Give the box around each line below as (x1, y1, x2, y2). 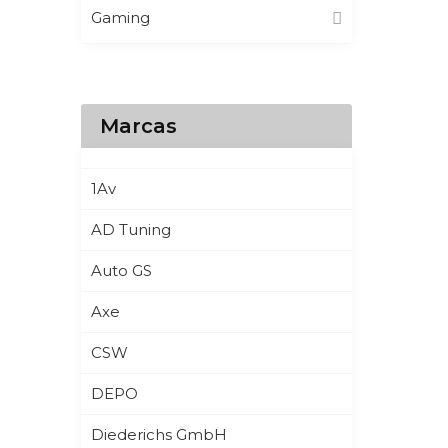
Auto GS (90, 260, 152, 280)
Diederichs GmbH (90, 424, 227, 444)
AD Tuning (90, 219, 171, 239)
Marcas (99, 113, 177, 138)
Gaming (90, 7, 150, 27)
